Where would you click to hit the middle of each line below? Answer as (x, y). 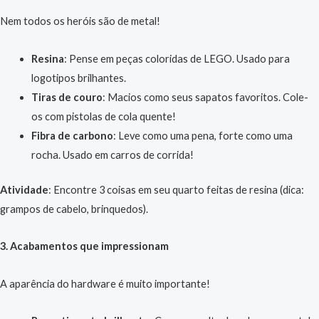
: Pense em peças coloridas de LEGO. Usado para (177, 58)
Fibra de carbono (72, 135)
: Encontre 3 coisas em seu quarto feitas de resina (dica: (176, 189)
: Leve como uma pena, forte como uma (203, 135)
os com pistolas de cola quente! (103, 116)
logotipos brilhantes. (78, 78)
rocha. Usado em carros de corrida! (112, 155)
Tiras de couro (67, 97)
